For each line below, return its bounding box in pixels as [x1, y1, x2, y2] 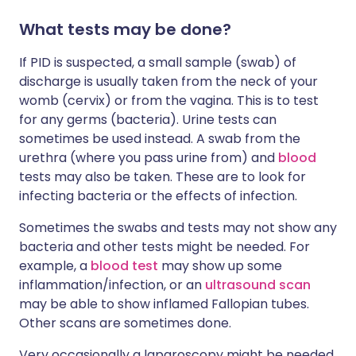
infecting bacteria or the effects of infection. [19, 187, 297, 205]
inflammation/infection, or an [19, 276, 205, 294]
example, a [19, 257, 91, 275]
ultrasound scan [205, 276, 311, 294]
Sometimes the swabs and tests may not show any [19, 219, 337, 237]
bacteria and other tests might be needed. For [19, 238, 310, 256]
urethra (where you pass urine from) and [19, 149, 278, 167]
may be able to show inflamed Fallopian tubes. [19, 295, 309, 313]
